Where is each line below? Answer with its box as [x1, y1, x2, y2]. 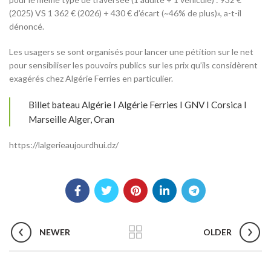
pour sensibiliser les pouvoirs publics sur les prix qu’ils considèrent [9, 59, 258, 70]
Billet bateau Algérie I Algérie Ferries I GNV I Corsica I [28, 99, 247, 110]
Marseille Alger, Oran [28, 113, 114, 125]
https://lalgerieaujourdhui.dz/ [9, 139, 119, 150]
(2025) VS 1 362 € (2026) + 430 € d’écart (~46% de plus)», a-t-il [9, 7, 241, 18]
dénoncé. [9, 21, 44, 31]
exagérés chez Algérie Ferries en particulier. [9, 73, 173, 83]
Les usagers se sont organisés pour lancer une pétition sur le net [9, 46, 253, 57]
